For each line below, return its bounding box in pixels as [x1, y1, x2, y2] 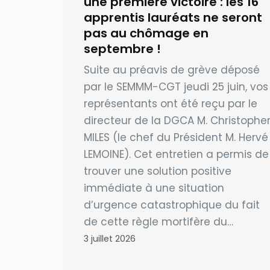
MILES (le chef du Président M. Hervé [83, 130, 268, 145]
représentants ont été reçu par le [83, 96, 257, 111]
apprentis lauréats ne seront [83, 8, 262, 26]
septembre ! [83, 40, 161, 57]
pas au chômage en [83, 24, 209, 42]
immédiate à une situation [83, 180, 224, 195]
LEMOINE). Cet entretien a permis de [83, 146, 269, 162]
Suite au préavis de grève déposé [83, 62, 260, 77]
